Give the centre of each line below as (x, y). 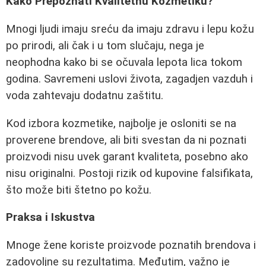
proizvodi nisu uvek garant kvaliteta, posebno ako (127, 156)
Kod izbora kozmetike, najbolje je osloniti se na (121, 123)
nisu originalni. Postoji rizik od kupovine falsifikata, (129, 173)
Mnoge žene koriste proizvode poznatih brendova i (131, 245)
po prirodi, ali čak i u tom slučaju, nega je (105, 45)
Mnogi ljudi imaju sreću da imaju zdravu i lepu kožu (130, 29)
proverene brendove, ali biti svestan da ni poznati (126, 140)
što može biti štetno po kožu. (79, 190)
